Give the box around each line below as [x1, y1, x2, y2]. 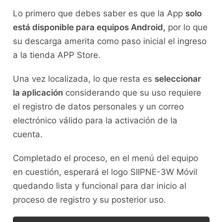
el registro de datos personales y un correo [12, 102, 184, 112]
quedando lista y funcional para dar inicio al [12, 181, 186, 191]
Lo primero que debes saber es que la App [12, 8, 185, 19]
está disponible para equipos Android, [12, 22, 166, 33]
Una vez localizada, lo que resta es [12, 74, 155, 84]
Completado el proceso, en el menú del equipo [12, 153, 198, 164]
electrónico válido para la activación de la [12, 115, 177, 126]
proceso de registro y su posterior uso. [12, 195, 168, 205]
